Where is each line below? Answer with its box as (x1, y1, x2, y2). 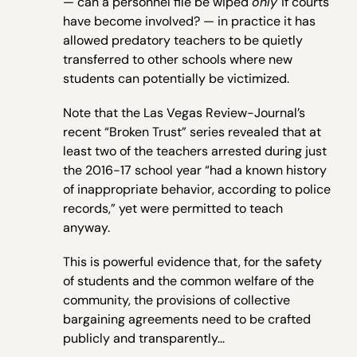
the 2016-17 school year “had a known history (63, 161, 328, 178)
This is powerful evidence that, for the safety (63, 253, 323, 271)
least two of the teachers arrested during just (63, 142, 328, 159)
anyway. (63, 218, 111, 236)
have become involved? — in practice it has (63, 12, 316, 29)
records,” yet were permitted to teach (63, 199, 284, 217)
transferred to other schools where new (63, 50, 293, 68)
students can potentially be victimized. (63, 69, 290, 87)
